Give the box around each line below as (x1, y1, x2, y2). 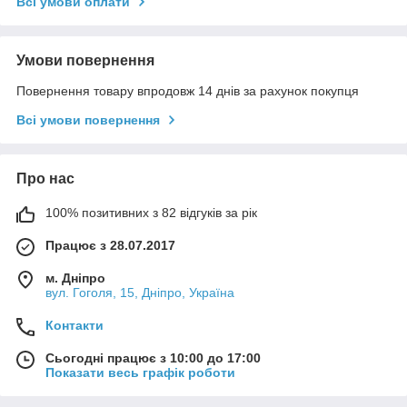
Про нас (16, 170, 74, 186)
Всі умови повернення (16, 112, 160, 127)
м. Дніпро (45, 270, 105, 285)
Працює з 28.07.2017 (45, 237, 175, 253)
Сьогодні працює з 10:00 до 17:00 (45, 350, 261, 365)
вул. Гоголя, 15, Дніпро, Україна (45, 284, 234, 300)
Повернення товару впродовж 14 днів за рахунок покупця (16, 83, 359, 98)
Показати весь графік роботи (45, 364, 235, 380)
